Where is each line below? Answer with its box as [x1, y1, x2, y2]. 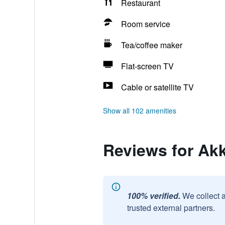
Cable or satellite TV [121, 81, 194, 93]
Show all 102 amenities [102, 105, 176, 116]
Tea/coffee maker [121, 39, 182, 51]
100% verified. [127, 190, 180, 201]
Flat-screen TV [121, 60, 174, 72]
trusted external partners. [127, 202, 215, 213]
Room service [121, 18, 170, 30]
